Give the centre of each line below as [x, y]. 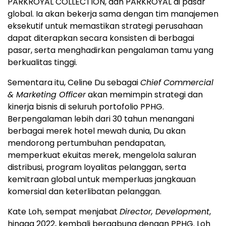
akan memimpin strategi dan [144, 94]
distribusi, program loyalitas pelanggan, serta [97, 167]
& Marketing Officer [47, 94]
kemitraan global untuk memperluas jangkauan [102, 179]
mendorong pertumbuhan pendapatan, [87, 143]
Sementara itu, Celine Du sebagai [74, 82]
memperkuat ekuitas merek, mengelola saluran [102, 155]
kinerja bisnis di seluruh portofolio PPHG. [86, 106]
